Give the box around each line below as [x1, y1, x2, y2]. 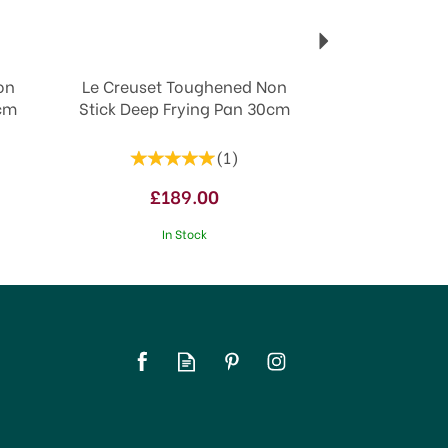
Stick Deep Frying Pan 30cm [79, 95, 291, 119]
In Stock [162, 224, 208, 242]
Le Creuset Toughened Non [82, 73, 288, 97]
